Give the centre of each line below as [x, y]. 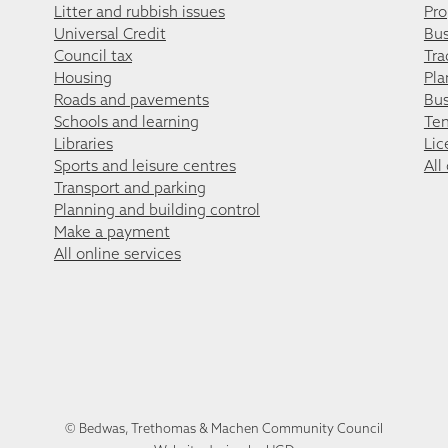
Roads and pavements [131, 100]
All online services [117, 254]
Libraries [83, 144]
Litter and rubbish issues [139, 12]
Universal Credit [109, 34]
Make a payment [111, 232]
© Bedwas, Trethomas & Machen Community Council [224, 427]
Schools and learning [126, 122]
